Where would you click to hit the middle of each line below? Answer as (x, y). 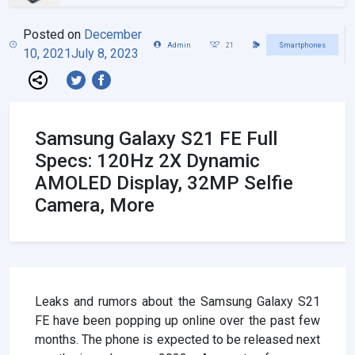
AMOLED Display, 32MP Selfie (164, 183)
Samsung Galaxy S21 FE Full (156, 139)
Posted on (53, 35)
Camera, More (95, 206)
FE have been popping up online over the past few (177, 321)
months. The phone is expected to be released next (177, 340)
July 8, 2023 (105, 54)
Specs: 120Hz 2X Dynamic (147, 161)
